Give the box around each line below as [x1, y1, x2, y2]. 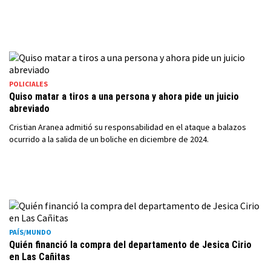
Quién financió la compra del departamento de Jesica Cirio [9, 239, 252, 250]
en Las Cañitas [9, 251, 70, 263]
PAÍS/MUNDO [9, 227, 51, 237]
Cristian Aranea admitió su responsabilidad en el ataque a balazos [9, 122, 246, 132]
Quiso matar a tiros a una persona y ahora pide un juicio [9, 91, 239, 102]
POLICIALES [9, 79, 48, 88]
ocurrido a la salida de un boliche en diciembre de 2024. [9, 134, 209, 145]
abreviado [9, 103, 50, 114]
